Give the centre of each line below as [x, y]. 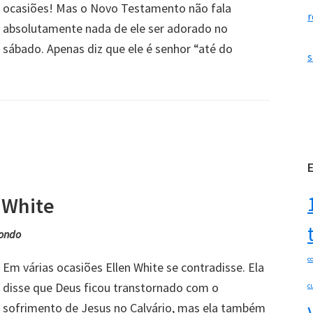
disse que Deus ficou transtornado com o [111, 287]
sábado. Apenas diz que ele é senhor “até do [118, 48]
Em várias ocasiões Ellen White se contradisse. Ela [133, 267]
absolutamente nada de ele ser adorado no [115, 28]
